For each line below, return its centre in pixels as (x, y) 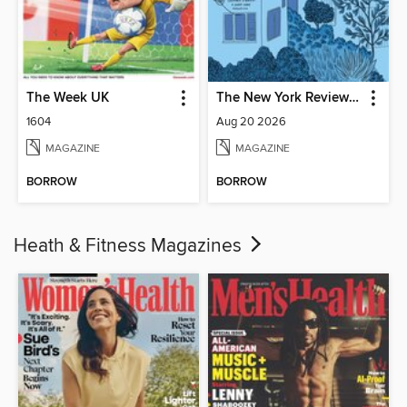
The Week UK (68, 99)
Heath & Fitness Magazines (130, 246)
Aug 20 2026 (251, 122)
